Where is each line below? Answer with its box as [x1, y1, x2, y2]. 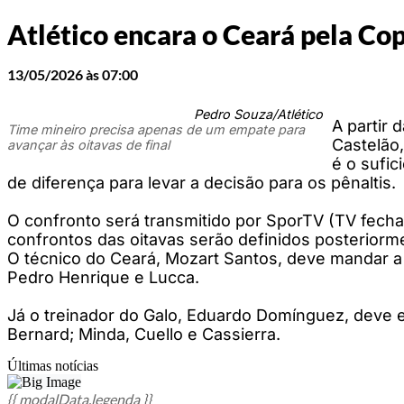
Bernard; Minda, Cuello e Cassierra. [7, 324, 280, 344]
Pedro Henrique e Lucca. [7, 267, 199, 287]
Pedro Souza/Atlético [194, 106, 323, 122]
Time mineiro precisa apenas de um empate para [7, 121, 305, 137]
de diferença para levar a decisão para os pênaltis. [7, 172, 396, 192]
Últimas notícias [7, 357, 98, 373]
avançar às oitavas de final [7, 136, 170, 152]
